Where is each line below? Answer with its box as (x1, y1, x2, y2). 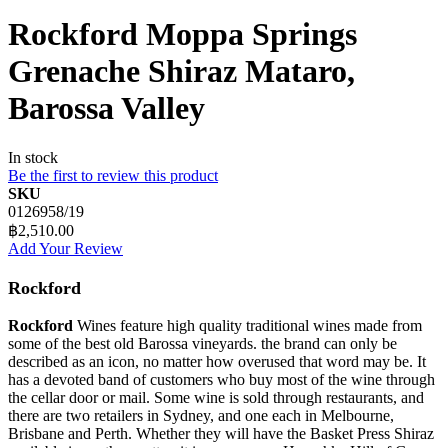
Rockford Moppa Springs (8, 16, 357, 53)
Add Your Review (8, 239, 123, 257)
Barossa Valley (8, 90, 205, 127)
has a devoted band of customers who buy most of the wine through (8, 371, 435, 389)
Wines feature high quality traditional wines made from (73, 317, 422, 335)
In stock (8, 148, 58, 166)
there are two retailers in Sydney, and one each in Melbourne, (8, 407, 394, 425)
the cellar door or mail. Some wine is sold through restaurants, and (8, 389, 424, 407)
